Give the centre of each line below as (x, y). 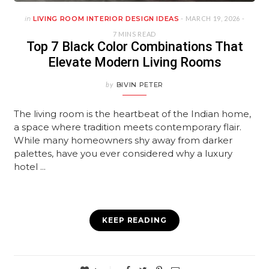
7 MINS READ (134, 34)
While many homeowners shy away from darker (123, 140)
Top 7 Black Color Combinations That (134, 46)
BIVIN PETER (140, 84)
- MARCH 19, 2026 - (212, 18)
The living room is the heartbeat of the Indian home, (133, 113)
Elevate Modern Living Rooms (134, 62)
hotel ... (30, 166)
